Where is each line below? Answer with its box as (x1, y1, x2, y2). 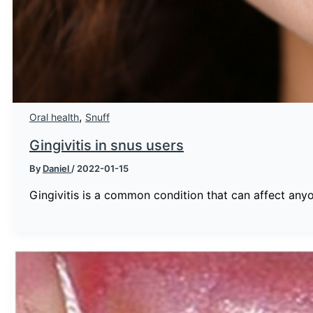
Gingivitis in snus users (29, 137, 184, 154)
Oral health (29, 110, 79, 123)
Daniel (43, 163, 71, 175)
